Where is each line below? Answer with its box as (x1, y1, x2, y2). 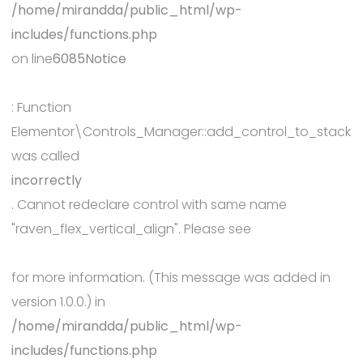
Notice (85, 49, 126, 68)
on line (11, 49, 53, 68)
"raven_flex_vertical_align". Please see (11, 220, 251, 238)
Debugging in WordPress (11, 244, 166, 263)
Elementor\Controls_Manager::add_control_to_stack (11, 122, 351, 141)
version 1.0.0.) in (11, 293, 105, 311)
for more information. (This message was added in (11, 268, 331, 287)
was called (11, 147, 79, 165)
